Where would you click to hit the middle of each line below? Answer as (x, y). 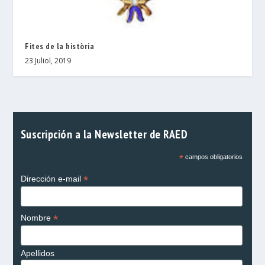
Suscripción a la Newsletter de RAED (104, 134)
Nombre (37, 218)
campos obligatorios (213, 157)
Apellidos (37, 253)
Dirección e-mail (52, 179)
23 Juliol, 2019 (48, 61)
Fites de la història (60, 46)
